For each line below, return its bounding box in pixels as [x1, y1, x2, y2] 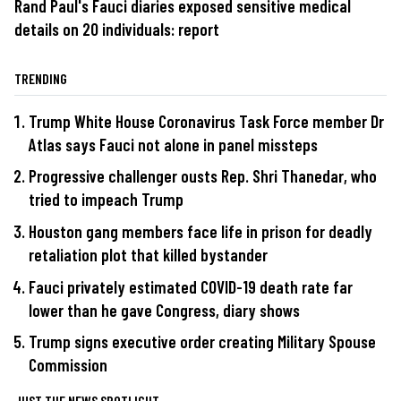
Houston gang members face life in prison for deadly [29, 221, 372, 243]
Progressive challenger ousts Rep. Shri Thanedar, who [29, 166, 377, 187]
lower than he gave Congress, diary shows [29, 299, 300, 320]
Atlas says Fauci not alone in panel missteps [29, 133, 318, 155]
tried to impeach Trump [29, 189, 183, 210]
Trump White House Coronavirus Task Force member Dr [29, 110, 384, 132]
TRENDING [14, 69, 67, 87]
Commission [29, 354, 107, 376]
